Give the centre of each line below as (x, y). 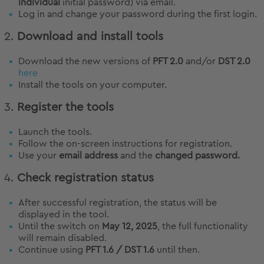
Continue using (52, 250)
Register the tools (65, 108)
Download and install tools (90, 37)
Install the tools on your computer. (93, 85)
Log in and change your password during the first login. (138, 14)
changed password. (197, 156)
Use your (39, 156)
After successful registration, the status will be (118, 203)
